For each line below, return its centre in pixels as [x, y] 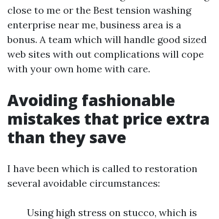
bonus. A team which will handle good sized [107, 39]
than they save [67, 137]
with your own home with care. [79, 69]
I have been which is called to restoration [102, 168]
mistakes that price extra [109, 119]
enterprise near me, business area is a [94, 25]
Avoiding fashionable [91, 100]
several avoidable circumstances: [84, 183]
